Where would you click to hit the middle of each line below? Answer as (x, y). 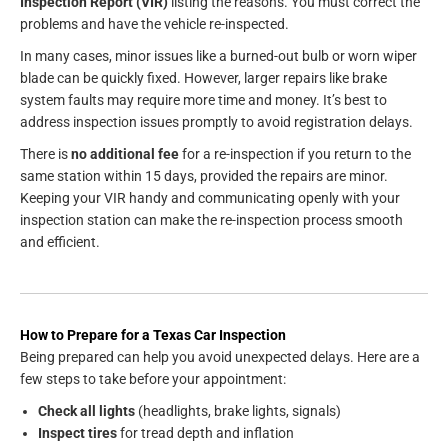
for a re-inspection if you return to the (295, 154)
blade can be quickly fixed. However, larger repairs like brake (203, 78)
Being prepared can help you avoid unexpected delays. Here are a (220, 357)
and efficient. (60, 242)
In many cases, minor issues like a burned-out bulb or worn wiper (218, 56)
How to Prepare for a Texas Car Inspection (153, 335)
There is (45, 154)
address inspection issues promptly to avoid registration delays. (216, 122)
